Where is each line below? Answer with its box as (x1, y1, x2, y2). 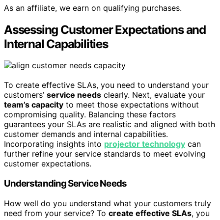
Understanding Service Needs (4, 178, 127, 190)
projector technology (104, 139, 185, 149)
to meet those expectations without (63, 100, 199, 110)
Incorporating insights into (4, 139, 104, 149)
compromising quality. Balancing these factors (4, 110, 176, 120)
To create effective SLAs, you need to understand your (4, 80, 209, 90)
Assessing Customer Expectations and (4, 22, 206, 37)
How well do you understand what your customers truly (4, 198, 211, 208)
